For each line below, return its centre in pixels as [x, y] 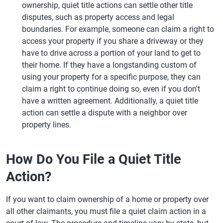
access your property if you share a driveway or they [113, 41]
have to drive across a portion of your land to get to [111, 53]
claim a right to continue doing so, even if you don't [111, 89]
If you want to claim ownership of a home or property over [107, 199]
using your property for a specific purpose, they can [111, 77]
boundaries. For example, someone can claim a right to [118, 29]
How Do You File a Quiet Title [94, 159]
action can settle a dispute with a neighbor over [105, 113]
